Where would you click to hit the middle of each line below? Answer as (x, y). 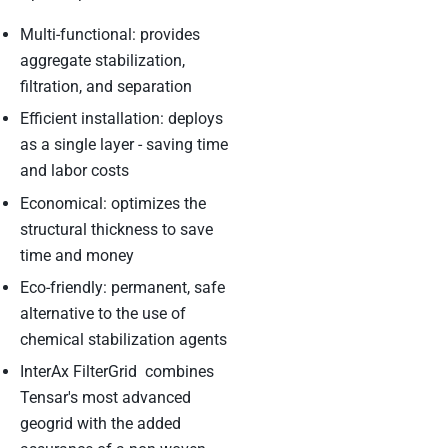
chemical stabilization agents (123, 339)
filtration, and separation (106, 86)
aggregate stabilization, (102, 60)
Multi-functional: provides (110, 34)
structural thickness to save (116, 229)
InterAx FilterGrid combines (117, 372)
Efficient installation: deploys (121, 119)
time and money (77, 255)
